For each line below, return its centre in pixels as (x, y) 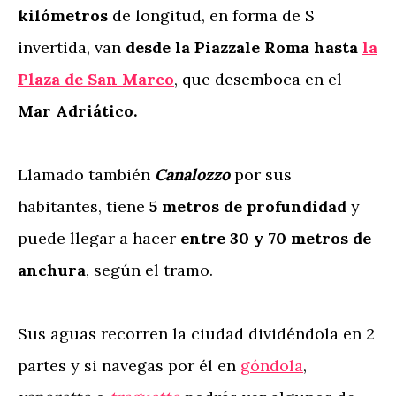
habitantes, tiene (84, 206)
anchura (52, 270)
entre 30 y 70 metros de (276, 238)
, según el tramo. (152, 270)
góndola (272, 366)
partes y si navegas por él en (129, 366)
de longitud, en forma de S (213, 15)
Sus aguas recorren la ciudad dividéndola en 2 (196, 334)
